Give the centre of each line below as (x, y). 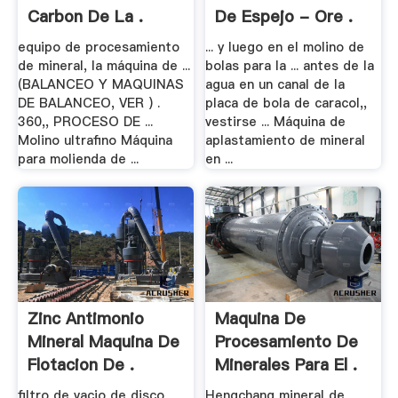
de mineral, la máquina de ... (103, 66)
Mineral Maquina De (103, 341)
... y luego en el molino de (285, 48)
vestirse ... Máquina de (276, 122)
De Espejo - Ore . (284, 16)
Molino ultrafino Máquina (95, 141)
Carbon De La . (85, 16)
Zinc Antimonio (85, 318)
